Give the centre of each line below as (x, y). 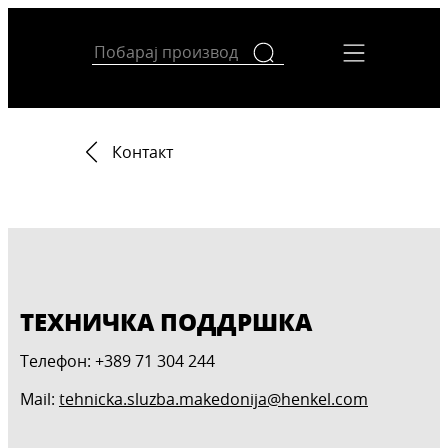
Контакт (142, 151)
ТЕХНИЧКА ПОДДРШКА (166, 322)
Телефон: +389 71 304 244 (117, 361)
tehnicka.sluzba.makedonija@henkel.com (213, 399)
